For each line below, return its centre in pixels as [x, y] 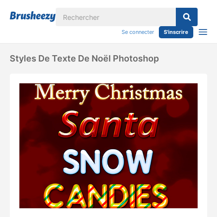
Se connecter [138, 32]
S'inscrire [176, 32]
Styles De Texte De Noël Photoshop [84, 58]
